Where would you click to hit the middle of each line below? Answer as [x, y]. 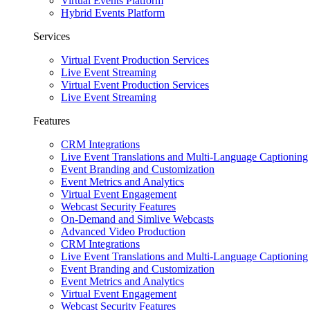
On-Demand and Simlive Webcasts [137, 219]
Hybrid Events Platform [113, 13]
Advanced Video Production [123, 231]
